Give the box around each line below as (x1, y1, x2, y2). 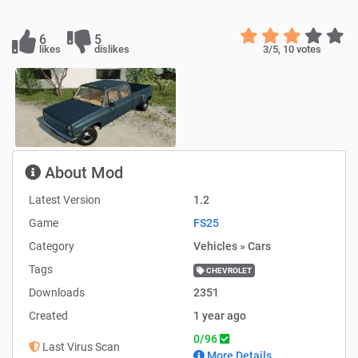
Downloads (28, 286, 85, 300)
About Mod (41, 163, 123, 183)
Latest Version (28, 193, 101, 207)
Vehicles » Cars (193, 240, 271, 253)
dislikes (94, 42, 129, 55)
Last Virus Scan (39, 340, 120, 354)
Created (28, 309, 68, 323)
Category (28, 240, 74, 253)
